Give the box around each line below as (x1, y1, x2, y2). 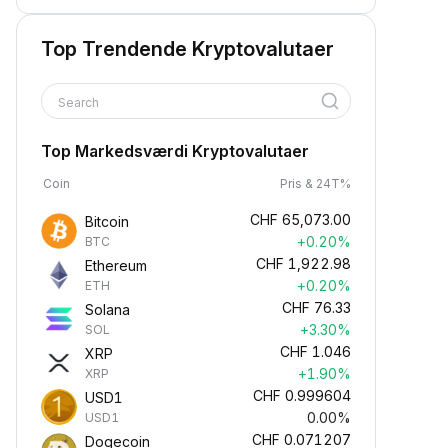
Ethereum (85, 257, 147, 274)
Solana (85, 301, 130, 318)
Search (58, 95, 102, 110)
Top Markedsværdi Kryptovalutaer (41, 141, 309, 161)
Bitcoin (85, 213, 129, 230)
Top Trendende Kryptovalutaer (41, 37, 334, 61)
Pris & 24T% (280, 176, 351, 191)
